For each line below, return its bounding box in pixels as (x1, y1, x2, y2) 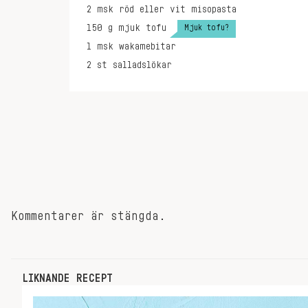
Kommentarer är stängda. (11, 210, 166, 222)
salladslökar (113, 60, 172, 70)
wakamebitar (119, 42, 176, 52)
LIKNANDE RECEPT (22, 273, 113, 284)
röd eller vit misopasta (119, 5, 236, 14)
